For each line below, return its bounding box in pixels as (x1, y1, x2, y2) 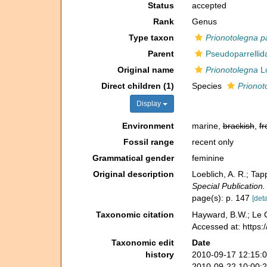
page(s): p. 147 (191, 193, 252, 203)
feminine (191, 153, 224, 163)
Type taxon (128, 33, 174, 42)
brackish (222, 121, 254, 131)
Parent (147, 49, 174, 58)
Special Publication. (191, 181, 265, 191)
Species (191, 81, 224, 91)
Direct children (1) (101, 81, 174, 91)
